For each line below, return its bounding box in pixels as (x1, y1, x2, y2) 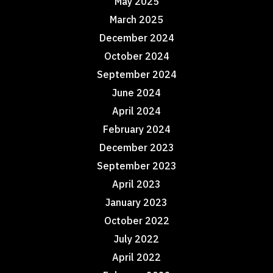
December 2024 (99, 32, 174, 44)
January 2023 (105, 196, 168, 208)
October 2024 (104, 50, 169, 62)
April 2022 (112, 251, 161, 263)
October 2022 (104, 214, 169, 227)
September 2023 (96, 160, 177, 172)
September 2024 (96, 68, 177, 80)
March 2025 (110, 13, 163, 26)
